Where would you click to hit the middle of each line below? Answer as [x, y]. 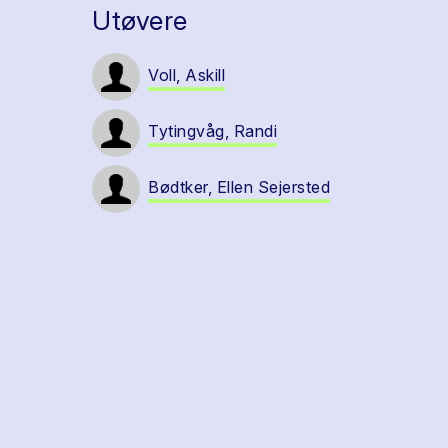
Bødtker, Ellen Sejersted [239, 187]
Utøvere [140, 20]
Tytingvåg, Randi [212, 131]
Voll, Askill [186, 75]
